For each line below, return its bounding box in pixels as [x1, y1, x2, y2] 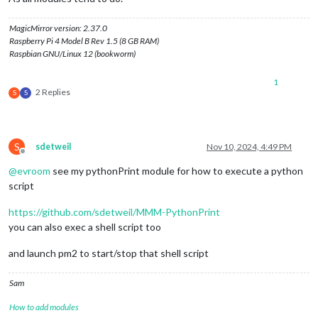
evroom [17, 164, 50, 177]
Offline [22, 150, 49, 162]
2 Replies [35, 86, 70, 97]
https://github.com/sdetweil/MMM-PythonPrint [9, 205, 220, 218]
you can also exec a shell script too [9, 220, 161, 233]
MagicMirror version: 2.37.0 [9, 22, 107, 33]
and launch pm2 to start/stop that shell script [9, 246, 209, 259]
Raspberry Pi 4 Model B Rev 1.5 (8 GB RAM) [9, 35, 159, 46]
